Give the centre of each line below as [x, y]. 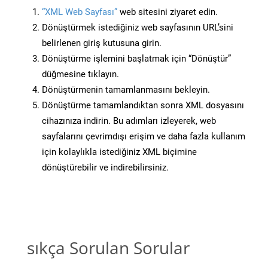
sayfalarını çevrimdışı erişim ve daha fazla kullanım [144, 137]
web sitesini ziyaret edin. [167, 12]
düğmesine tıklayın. [80, 74]
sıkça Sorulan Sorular [108, 248]
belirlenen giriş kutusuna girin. [102, 43]
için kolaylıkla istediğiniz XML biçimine [119, 152]
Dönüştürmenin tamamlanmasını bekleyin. [126, 90]
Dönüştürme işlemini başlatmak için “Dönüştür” [136, 59]
